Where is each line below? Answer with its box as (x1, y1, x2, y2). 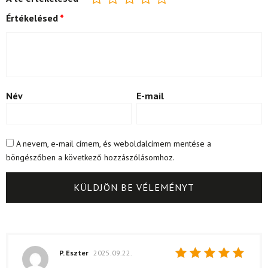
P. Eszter (59, 248, 90, 257)
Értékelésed (6, 11, 60, 24)
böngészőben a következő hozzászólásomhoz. (6, 151, 175, 163)
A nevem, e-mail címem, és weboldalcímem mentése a (16, 138, 211, 149)
